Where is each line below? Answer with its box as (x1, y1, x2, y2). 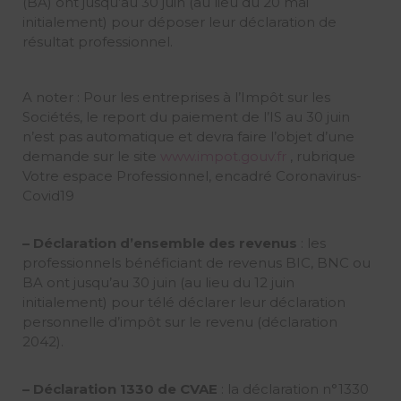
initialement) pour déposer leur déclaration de (21, 13, 337, 30)
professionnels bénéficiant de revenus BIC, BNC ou (21, 253, 371, 271)
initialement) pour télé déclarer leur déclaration (21, 293, 346, 311)
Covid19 (21, 186, 74, 204)
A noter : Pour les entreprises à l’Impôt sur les (21, 88, 330, 106)
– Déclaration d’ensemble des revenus (21, 234, 297, 252)
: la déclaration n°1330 (217, 380, 369, 397)
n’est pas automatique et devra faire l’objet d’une (21, 127, 354, 145)
